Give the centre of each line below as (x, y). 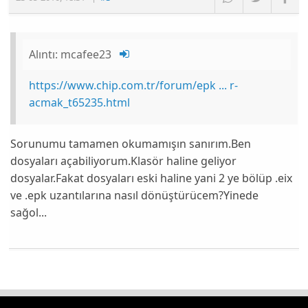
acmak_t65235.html (80, 102)
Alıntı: (45, 55)
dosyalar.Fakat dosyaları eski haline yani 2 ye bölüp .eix (152, 178)
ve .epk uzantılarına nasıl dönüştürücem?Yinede (135, 195)
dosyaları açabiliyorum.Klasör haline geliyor (124, 161)
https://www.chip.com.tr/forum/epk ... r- (134, 85)
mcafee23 (86, 55)
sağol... (29, 212)
